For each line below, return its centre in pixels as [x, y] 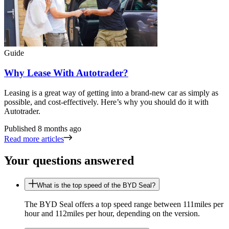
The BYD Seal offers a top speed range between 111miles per [124, 204]
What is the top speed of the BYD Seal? [96, 185]
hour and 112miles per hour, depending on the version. [112, 214]
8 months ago [60, 128]
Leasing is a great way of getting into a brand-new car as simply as [111, 93]
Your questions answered [69, 160]
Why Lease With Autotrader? [66, 73]
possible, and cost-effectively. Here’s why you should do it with [106, 102]
